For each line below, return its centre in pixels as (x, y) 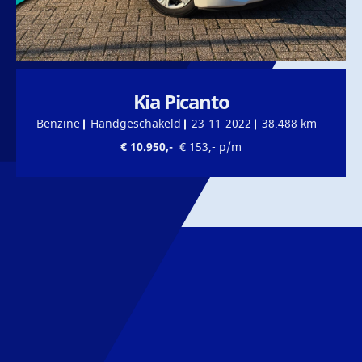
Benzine (58, 124)
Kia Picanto (181, 102)
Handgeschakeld (136, 124)
